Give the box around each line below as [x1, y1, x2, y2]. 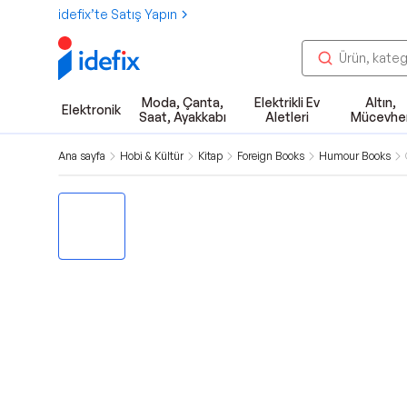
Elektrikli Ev [253, 94, 320, 110]
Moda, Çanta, [141, 94, 223, 110]
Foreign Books [237, 149, 304, 163]
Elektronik [62, 102, 121, 117]
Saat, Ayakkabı [138, 109, 226, 124]
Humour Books [319, 149, 391, 163]
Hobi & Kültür [120, 149, 184, 163]
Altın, [364, 94, 396, 110]
